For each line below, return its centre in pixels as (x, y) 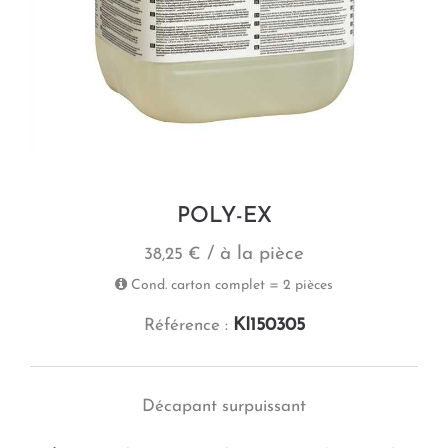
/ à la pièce (252, 255)
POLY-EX (224, 217)
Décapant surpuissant (224, 407)
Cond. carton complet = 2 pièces (232, 286)
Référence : (188, 326)
